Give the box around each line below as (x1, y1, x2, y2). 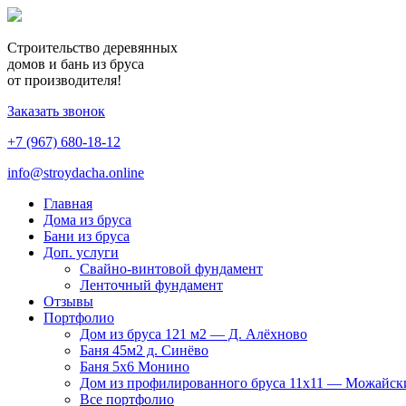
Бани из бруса (43, 228, 130, 244)
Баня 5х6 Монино (80, 359, 189, 374)
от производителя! (7, 72, 121, 88)
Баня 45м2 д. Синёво (80, 343, 208, 358)
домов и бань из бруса (7, 56, 144, 72)
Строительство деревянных (7, 40, 178, 55)
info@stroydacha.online (7, 165, 144, 180)
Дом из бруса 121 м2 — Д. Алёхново (80, 326, 307, 342)
